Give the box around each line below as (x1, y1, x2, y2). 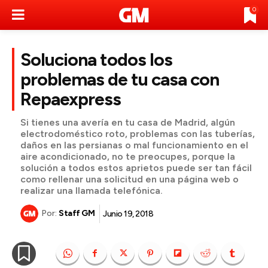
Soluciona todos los (20, 48, 172, 71)
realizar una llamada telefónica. (20, 185, 163, 196)
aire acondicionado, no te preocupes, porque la (20, 151, 235, 162)
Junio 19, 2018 (103, 208, 153, 219)
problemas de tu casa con (20, 68, 219, 90)
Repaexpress (20, 88, 121, 110)
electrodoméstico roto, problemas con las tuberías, (20, 128, 255, 139)
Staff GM (59, 208, 95, 219)
